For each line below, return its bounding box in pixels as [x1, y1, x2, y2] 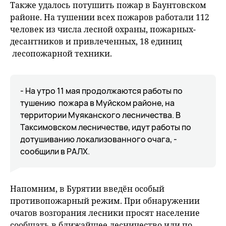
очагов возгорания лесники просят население [10, 207, 200, 219]
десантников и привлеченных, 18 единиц [10, 36, 182, 47]
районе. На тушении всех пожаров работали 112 [10, 12, 209, 23]
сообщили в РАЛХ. [20, 146, 91, 157]
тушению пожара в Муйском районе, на [20, 97, 175, 109]
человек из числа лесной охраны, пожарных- [10, 24, 196, 35]
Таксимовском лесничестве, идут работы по [20, 122, 191, 133]
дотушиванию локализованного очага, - [20, 134, 177, 145]
